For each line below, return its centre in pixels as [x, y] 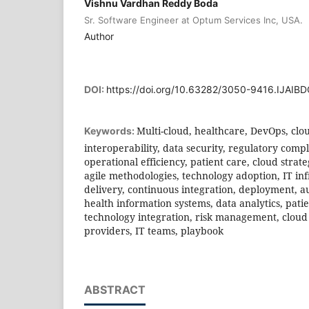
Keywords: [110, 130]
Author [99, 36]
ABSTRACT [115, 289]
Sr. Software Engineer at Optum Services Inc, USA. [193, 20]
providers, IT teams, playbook [154, 230]
